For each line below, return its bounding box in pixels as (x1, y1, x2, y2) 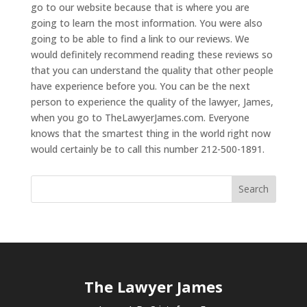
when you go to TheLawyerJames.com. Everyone (30, 110, 249, 124)
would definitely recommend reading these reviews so (30, 47, 273, 61)
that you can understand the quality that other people (30, 63, 273, 77)
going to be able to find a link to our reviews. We (30, 32, 249, 45)
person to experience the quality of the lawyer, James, (30, 95, 273, 108)
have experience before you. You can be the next (30, 79, 250, 93)
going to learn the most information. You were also (30, 16, 262, 29)
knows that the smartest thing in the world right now (30, 126, 271, 140)
